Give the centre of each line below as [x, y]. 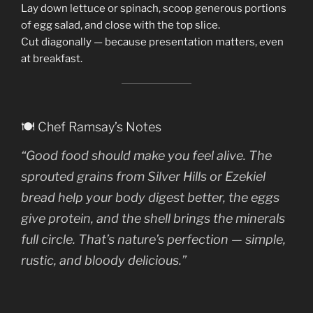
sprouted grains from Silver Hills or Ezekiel [143, 176]
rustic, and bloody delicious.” [104, 260]
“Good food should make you [107, 155]
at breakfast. [52, 59]
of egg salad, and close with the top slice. [121, 25]
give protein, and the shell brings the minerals [153, 218]
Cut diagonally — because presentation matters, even [152, 42]
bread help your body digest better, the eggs [150, 197]
